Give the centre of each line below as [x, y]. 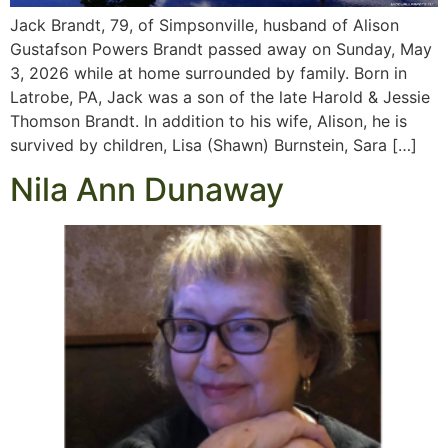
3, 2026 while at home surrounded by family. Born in [208, 72]
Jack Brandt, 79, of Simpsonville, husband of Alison [204, 24]
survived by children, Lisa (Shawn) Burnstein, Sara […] [213, 144]
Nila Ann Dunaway [147, 190]
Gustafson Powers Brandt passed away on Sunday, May [221, 48]
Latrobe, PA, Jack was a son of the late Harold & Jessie [220, 96]
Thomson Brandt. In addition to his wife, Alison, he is [208, 120]
